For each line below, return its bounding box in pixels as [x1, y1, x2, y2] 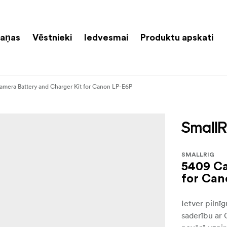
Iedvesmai [84, 32, 128, 42]
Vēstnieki [32, 32, 72, 42]
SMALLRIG [181, 151, 215, 158]
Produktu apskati [140, 32, 213, 42]
